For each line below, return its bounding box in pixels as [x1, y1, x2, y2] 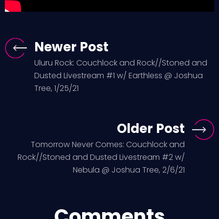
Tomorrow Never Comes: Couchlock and [31, 139, 185, 150]
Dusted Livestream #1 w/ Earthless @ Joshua [34, 70, 203, 81]
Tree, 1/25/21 [34, 83, 79, 94]
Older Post [117, 120, 185, 137]
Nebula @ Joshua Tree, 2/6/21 [73, 164, 185, 175]
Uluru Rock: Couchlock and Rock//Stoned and [34, 57, 207, 68]
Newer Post [34, 38, 109, 56]
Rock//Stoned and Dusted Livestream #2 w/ [18, 152, 185, 163]
